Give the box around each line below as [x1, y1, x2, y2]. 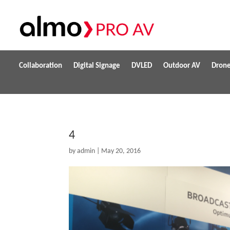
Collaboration [19, 62, 62, 70]
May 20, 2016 [101, 147, 141, 155]
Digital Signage [73, 62, 120, 70]
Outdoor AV [163, 62, 200, 70]
